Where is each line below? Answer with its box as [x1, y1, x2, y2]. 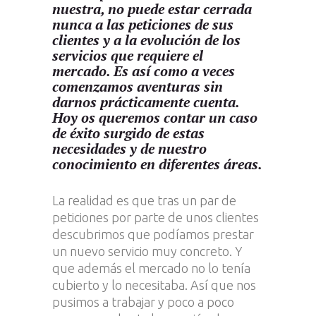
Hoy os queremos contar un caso [52, 108, 257, 128]
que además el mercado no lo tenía [52, 261, 250, 276]
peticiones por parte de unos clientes [52, 210, 259, 225]
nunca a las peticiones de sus [52, 15, 233, 35]
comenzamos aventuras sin [52, 77, 223, 97]
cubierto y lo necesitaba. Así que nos [52, 278, 256, 293]
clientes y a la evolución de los [52, 30, 241, 50]
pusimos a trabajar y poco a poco [52, 295, 234, 310]
